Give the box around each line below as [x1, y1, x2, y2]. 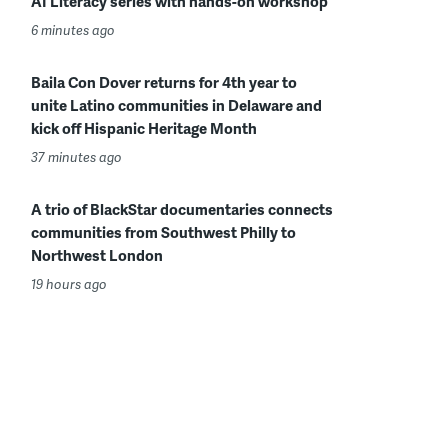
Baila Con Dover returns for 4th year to [31, 71, 297, 93]
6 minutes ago [31, 21, 115, 39]
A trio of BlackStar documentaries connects [31, 198, 333, 220]
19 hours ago [31, 275, 107, 293]
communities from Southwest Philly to [31, 221, 296, 243]
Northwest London [31, 244, 163, 266]
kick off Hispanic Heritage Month [31, 117, 257, 139]
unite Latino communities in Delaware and [31, 94, 322, 116]
